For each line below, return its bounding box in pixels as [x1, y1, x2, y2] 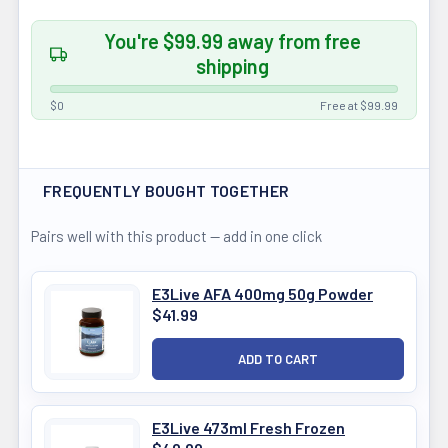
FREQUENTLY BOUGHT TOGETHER [43, 181, 290, 200]
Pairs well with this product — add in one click [31, 227, 322, 245]
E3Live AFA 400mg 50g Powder [152, 284, 373, 303]
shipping [196, 54, 269, 78]
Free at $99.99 [320, 98, 398, 112]
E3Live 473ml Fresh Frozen [152, 418, 345, 437]
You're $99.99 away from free [104, 29, 361, 53]
